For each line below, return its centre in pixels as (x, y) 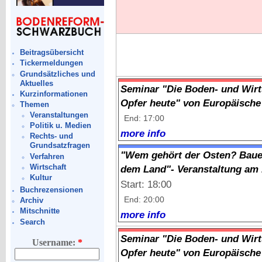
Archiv (32, 201)
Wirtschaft (48, 167)
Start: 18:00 (146, 184)
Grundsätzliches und (58, 74)
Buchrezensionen (52, 189)
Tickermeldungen (52, 63)
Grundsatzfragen (60, 146)
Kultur (41, 177)
